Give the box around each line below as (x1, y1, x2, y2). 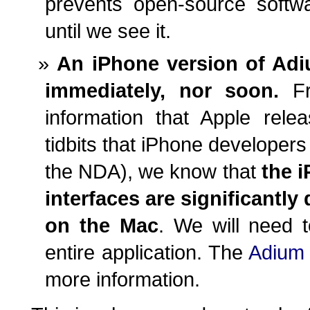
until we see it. (45, 19, 171, 42)
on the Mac (45, 214, 158, 237)
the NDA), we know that (45, 160, 262, 183)
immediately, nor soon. (45, 79, 280, 102)
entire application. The (45, 241, 249, 264)
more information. (45, 268, 200, 291)
